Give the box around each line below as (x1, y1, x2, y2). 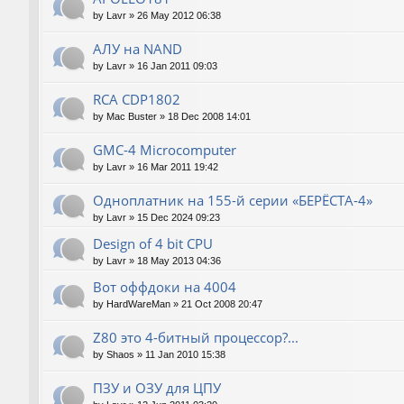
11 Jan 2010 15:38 (145, 349, 225, 361)
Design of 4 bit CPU (93, 234, 213, 253)
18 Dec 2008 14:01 (168, 110, 251, 122)
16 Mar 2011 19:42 (137, 161, 218, 172)
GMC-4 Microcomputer (93, 140, 236, 159)
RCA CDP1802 (93, 89, 180, 108)
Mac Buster (106, 110, 157, 122)
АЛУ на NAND (93, 39, 182, 58)
